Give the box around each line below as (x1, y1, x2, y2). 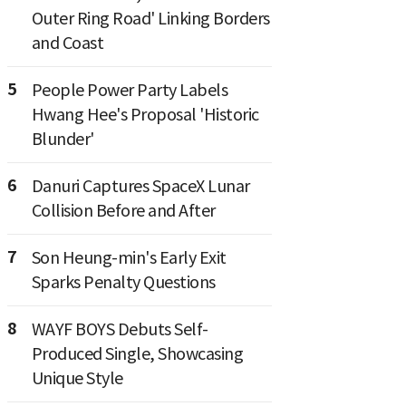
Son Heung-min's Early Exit (31, 246, 227, 268)
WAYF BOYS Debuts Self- (31, 318, 208, 340)
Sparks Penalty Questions (31, 271, 216, 293)
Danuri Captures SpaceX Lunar (31, 175, 250, 197)
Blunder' (31, 128, 94, 150)
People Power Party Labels (31, 79, 227, 101)
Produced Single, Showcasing (31, 343, 243, 364)
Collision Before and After (31, 199, 216, 221)
